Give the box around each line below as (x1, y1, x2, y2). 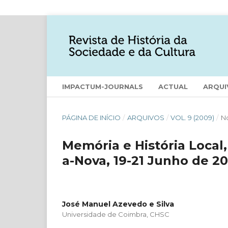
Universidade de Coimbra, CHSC (62, 210, 169, 218)
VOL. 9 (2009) (170, 113, 215, 122)
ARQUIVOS (127, 113, 164, 122)
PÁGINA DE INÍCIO (62, 113, 121, 122)
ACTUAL (158, 82, 188, 91)
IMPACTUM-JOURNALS (62, 82, 143, 91)
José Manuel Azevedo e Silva (62, 199, 174, 209)
